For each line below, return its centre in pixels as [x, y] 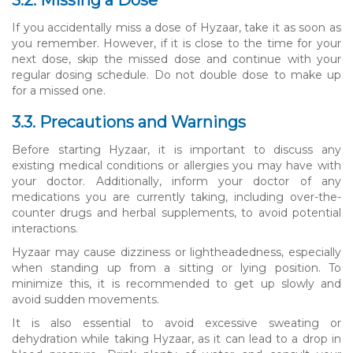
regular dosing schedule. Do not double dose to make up [176, 74]
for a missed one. [59, 90]
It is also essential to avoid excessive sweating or [176, 323]
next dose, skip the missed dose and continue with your [176, 59]
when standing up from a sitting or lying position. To [176, 268]
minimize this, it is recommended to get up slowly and [176, 283]
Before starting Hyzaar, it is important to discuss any [176, 149]
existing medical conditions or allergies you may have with [176, 165]
